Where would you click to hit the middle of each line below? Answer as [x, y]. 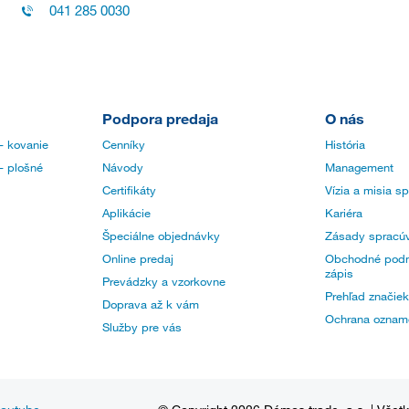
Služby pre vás [142, 327]
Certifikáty [129, 190]
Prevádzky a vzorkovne [164, 282]
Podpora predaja [160, 119]
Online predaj [138, 259]
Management [359, 168]
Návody [123, 168]
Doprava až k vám [151, 304]
